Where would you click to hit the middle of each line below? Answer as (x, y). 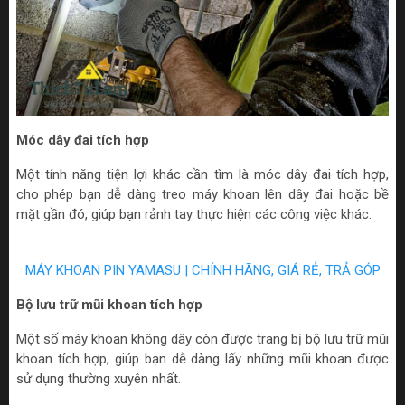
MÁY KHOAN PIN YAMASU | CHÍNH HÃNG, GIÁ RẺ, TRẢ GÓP (202, 270)
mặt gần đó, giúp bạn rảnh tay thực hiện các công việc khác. (194, 214)
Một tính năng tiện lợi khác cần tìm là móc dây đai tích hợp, (202, 174)
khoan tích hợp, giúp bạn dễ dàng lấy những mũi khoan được (202, 358)
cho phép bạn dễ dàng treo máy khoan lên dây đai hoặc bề (202, 194)
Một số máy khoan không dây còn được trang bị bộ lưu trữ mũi (202, 339)
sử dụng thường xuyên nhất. (99, 378)
